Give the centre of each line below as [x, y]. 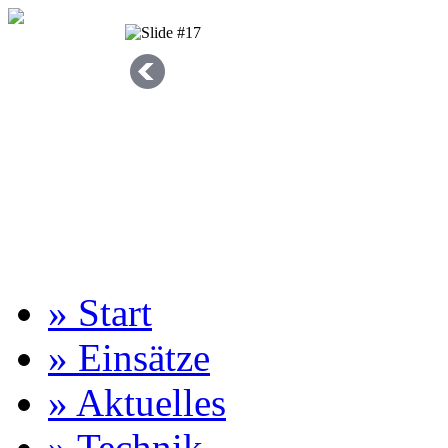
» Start [100, 312]
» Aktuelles [137, 402]
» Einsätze [129, 357]
